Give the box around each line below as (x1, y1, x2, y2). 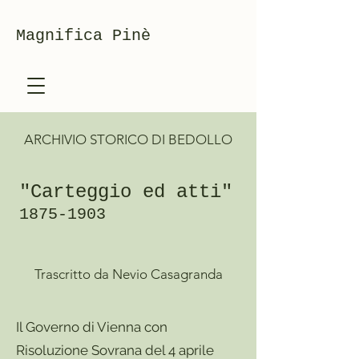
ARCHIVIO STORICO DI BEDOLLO (24, 131, 232, 147)
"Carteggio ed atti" (19, 181, 232, 203)
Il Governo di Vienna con (16, 319, 167, 335)
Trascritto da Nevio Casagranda (34, 266, 223, 282)
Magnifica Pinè (16, 26, 151, 45)
